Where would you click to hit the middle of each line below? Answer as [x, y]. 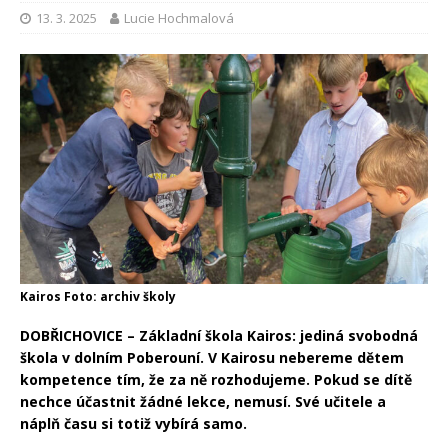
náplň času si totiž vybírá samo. [133, 423]
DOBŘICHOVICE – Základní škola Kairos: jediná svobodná [219, 335]
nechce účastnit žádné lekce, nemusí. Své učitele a [203, 401]
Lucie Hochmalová [179, 18]
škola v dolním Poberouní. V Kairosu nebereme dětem [212, 357]
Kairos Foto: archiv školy [98, 296]
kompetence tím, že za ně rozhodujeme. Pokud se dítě [216, 379]
